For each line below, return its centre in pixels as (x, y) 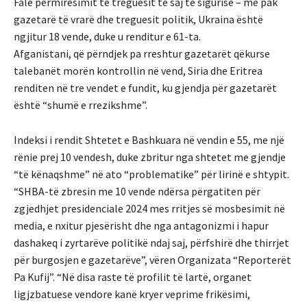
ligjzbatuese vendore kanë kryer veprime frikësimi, (132, 294)
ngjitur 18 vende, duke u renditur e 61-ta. (107, 36)
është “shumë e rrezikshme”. (81, 105)
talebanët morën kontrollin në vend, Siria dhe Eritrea (138, 70)
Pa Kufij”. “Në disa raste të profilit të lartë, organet (133, 277)
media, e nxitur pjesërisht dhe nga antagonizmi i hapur (141, 225)
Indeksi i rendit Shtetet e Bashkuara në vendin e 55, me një (149, 139)
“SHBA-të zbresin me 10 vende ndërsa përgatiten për (137, 191)
